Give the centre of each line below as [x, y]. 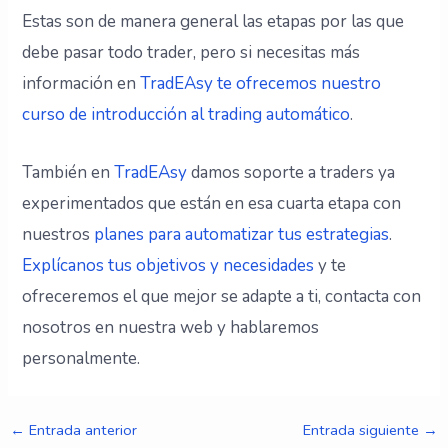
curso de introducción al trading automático [186, 114]
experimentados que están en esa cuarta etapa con [212, 203]
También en [66, 172]
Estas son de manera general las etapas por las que [213, 21]
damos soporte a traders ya [291, 172]
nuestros [58, 234]
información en [81, 83]
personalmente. [81, 358]
